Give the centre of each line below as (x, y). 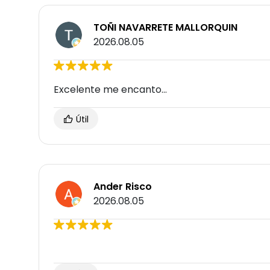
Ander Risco (123, 187)
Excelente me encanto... (110, 90)
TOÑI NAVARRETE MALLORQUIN (165, 28)
